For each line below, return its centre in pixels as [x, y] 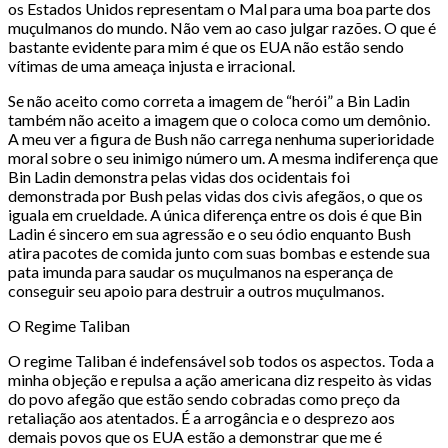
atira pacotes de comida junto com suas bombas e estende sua [219, 253]
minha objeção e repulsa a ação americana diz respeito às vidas [220, 380]
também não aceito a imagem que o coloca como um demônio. [219, 120]
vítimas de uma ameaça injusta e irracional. [151, 66]
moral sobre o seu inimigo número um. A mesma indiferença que [223, 158]
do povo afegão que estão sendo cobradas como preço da [204, 399]
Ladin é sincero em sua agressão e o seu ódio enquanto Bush [209, 234]
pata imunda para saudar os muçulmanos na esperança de [200, 272]
